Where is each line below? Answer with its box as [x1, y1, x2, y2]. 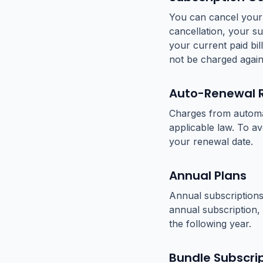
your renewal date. [169, 136, 253, 147]
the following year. [169, 218, 251, 230]
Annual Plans [169, 167, 247, 184]
